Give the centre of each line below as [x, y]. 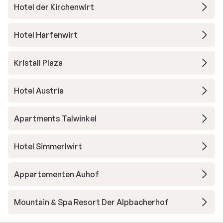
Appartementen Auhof [56, 174]
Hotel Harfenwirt [46, 35]
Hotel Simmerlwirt [48, 146]
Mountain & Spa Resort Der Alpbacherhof [91, 202]
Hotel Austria [39, 91]
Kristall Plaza [38, 63]
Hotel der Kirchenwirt [54, 7]
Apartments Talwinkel [55, 118]
